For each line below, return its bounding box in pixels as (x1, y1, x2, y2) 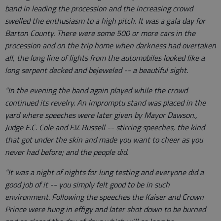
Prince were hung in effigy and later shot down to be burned (5, 203, 206, 216)
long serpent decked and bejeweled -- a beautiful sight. (5, 64, 190, 76)
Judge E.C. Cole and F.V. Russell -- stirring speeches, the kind (5, 121, 205, 134)
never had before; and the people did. (5, 146, 130, 158)
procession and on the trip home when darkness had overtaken (5, 39, 216, 52)
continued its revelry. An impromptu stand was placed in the (5, 97, 206, 109)
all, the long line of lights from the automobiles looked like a (5, 52, 205, 64)
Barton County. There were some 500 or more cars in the (5, 27, 195, 39)
